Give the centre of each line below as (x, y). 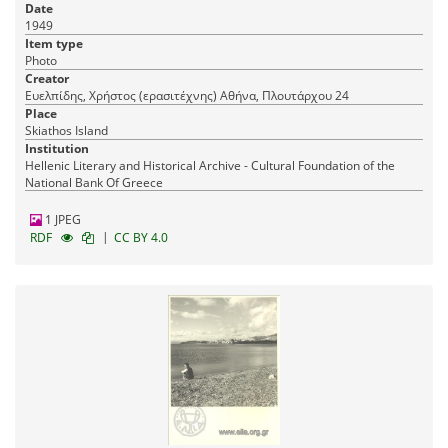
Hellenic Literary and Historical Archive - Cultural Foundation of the (210, 166)
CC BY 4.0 (141, 238)
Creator (47, 79)
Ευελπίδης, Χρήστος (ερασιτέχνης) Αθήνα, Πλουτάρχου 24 (284, 96)
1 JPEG (61, 220)
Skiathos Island (66, 131)
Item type (54, 44)
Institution (57, 149)
